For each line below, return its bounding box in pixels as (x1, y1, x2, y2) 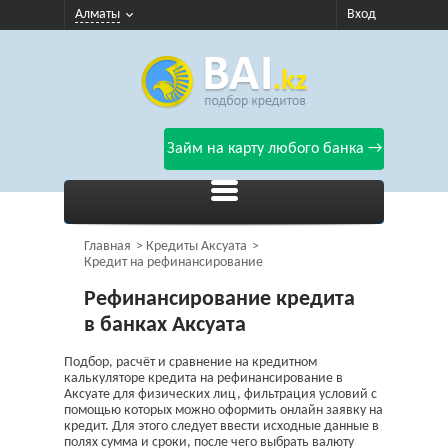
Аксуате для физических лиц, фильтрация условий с (64, 387, 377, 402)
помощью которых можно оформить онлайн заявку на (64, 403, 383, 418)
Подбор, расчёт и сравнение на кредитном (64, 355, 317, 370)
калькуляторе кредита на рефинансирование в (64, 371, 343, 386)
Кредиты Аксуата (146, 239, 247, 254)
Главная (84, 239, 131, 254)
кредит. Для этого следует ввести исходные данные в (64, 419, 379, 434)
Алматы (75, 7, 120, 22)
